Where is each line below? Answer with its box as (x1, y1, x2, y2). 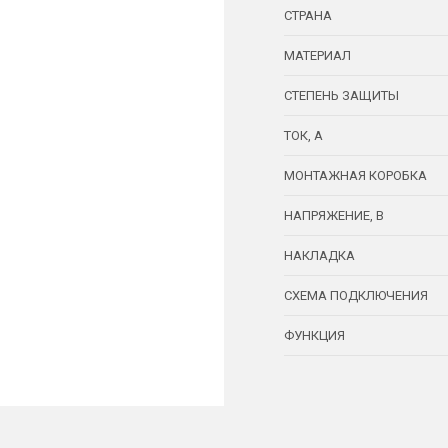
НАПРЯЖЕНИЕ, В (284, 208, 384, 224)
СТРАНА (284, 8, 332, 24)
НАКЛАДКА (284, 248, 355, 264)
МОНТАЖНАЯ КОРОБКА (284, 168, 427, 184)
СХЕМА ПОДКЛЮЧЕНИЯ (284, 288, 428, 304)
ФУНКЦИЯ (284, 328, 345, 344)
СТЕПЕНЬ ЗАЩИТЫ (284, 88, 399, 104)
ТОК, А (284, 128, 323, 144)
